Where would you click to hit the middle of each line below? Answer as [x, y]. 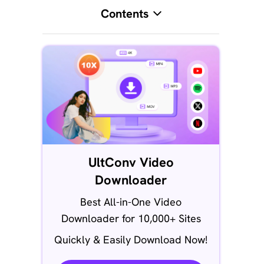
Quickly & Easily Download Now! [131, 239]
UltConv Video [131, 162]
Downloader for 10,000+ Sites [131, 218]
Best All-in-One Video [131, 202]
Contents [124, 14]
